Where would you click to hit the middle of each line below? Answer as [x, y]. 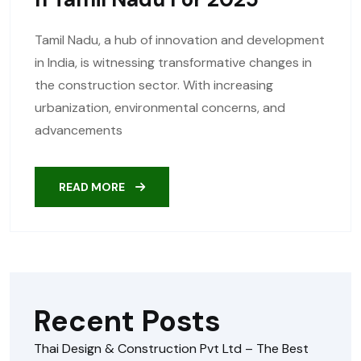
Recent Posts [127, 322]
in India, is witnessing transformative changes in [173, 63]
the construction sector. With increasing [154, 85]
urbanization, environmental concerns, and [160, 108]
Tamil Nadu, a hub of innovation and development [180, 40]
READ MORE [93, 187]
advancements [79, 131]
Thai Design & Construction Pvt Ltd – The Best [171, 349]
